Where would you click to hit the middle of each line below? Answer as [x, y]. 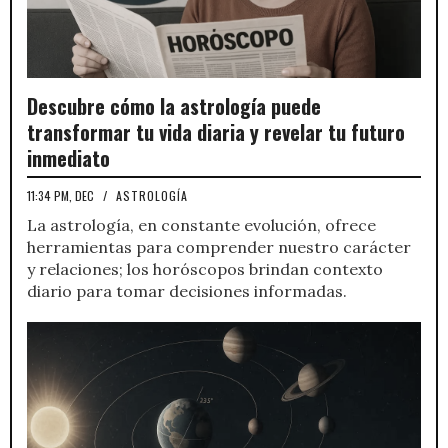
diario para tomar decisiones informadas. [187, 291]
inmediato [68, 158]
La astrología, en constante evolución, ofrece [201, 225]
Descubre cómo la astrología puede [174, 106]
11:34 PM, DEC [62, 196]
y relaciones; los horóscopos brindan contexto [205, 269]
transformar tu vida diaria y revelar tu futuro [216, 132]
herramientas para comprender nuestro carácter [219, 247]
